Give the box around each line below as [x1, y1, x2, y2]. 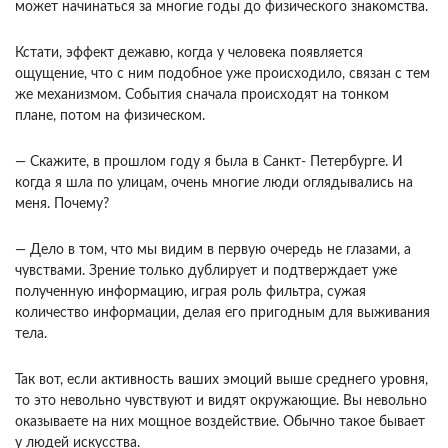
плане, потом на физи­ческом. [15, 109, 205, 123]
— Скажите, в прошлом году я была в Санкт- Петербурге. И [15, 155, 403, 169]
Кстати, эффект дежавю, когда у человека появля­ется [15, 46, 363, 60]
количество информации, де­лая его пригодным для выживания [15, 306, 430, 320]
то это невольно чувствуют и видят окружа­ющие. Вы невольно [15, 394, 427, 408]
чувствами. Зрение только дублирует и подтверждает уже [15, 264, 397, 278]
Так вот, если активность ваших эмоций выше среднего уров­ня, [15, 373, 428, 387]
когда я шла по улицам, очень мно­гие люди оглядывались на [15, 176, 413, 190]
